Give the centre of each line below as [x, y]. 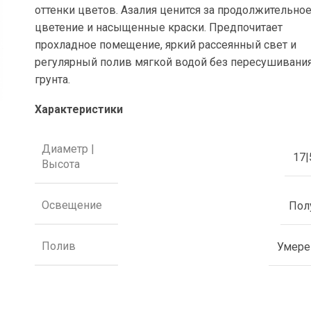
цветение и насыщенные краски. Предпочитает [159, 27]
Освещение [72, 205]
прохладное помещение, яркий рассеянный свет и [166, 45]
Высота [61, 164]
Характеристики [79, 109]
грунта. [53, 79]
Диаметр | [68, 149]
